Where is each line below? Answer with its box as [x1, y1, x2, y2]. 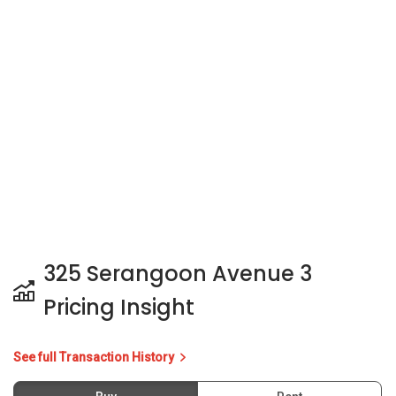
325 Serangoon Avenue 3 [43, 258, 312, 288]
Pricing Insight [43, 292, 194, 322]
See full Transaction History [13, 349, 177, 364]
